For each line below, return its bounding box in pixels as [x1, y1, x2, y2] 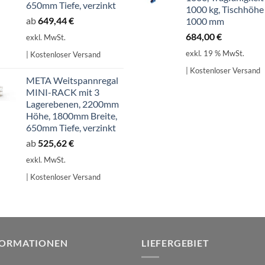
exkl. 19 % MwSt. [186, 48, 244, 58]
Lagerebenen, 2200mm [26, 98, 119, 110]
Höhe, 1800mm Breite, [26, 110, 117, 122]
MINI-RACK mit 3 [26, 86, 99, 98]
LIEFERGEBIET [141, 237, 209, 248]
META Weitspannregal [26, 75, 118, 86]
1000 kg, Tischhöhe [186, 4, 264, 15]
